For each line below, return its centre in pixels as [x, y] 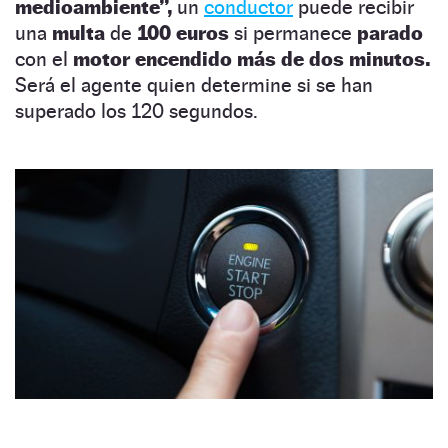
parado [390, 32]
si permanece [293, 32]
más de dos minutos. [333, 58]
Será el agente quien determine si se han [194, 84]
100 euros [183, 32]
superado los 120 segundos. [136, 110]
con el [44, 58]
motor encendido [152, 58]
